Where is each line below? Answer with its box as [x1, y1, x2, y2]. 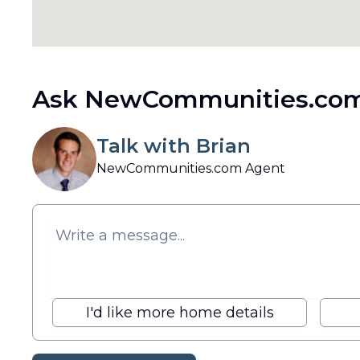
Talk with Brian [96, 134, 251, 157]
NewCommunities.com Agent [96, 161, 285, 176]
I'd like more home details [85, 304, 274, 321]
